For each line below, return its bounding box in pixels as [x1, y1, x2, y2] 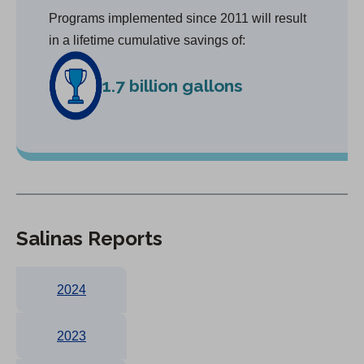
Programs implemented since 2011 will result [49, 11, 306, 25]
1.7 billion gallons [102, 75, 243, 96]
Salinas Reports [16, 226, 162, 250]
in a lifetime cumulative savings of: [49, 32, 245, 47]
